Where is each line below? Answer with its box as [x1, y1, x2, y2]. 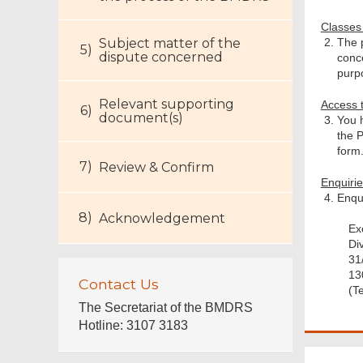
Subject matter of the [99, 36, 241, 51]
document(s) [99, 110, 183, 126]
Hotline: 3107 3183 [79, 318, 188, 332]
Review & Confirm [99, 160, 214, 176]
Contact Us [79, 275, 159, 293]
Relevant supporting [99, 96, 234, 112]
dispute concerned [99, 49, 223, 65]
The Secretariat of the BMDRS [79, 300, 253, 314]
